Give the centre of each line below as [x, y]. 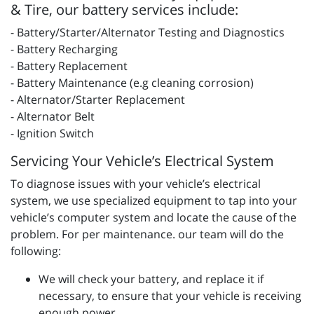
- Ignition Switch [52, 134]
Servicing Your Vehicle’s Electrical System [142, 161]
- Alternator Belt [53, 117]
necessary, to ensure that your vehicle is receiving [170, 296]
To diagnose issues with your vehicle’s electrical [136, 184]
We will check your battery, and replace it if [151, 279]
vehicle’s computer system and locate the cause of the [153, 218]
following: [36, 251]
